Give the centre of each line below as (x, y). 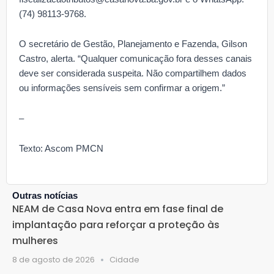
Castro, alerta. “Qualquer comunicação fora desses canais (135, 59)
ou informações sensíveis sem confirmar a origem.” (122, 88)
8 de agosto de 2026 (54, 259)
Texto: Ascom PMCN (61, 149)
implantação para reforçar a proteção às (116, 224)
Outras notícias (45, 195)
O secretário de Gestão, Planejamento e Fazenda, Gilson (133, 44)
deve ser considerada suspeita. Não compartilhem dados (133, 74)
